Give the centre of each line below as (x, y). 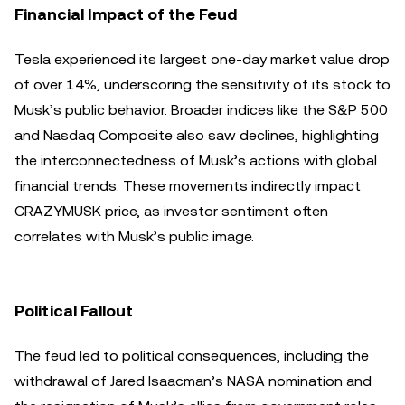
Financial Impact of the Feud (126, 14)
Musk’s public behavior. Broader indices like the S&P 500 (201, 110)
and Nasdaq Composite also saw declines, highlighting (197, 135)
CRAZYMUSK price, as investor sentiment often (171, 211)
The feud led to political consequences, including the (192, 356)
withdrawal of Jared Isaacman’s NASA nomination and (193, 381)
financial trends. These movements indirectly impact (188, 186)
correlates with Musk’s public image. (134, 236)
